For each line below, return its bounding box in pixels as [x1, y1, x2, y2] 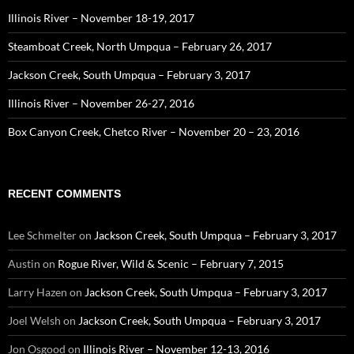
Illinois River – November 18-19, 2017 [8, 11, 194, 24]
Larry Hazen [8, 285, 67, 299]
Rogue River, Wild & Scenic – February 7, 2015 [58, 257, 284, 270]
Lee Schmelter [8, 228, 77, 242]
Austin [8, 257, 40, 270]
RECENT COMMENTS [8, 187, 121, 200]
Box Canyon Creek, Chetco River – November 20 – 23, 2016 [8, 125, 299, 138]
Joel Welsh [8, 314, 61, 327]
